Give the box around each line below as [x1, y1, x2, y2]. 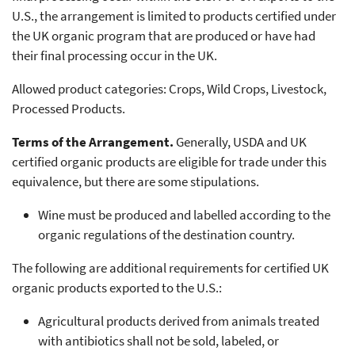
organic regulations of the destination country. [37, 225, 295, 243]
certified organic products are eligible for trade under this [12, 152, 326, 170]
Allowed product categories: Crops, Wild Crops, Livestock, [12, 79, 326, 97]
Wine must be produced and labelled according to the [37, 205, 330, 223]
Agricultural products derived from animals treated [37, 311, 319, 330]
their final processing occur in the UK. [12, 46, 217, 64]
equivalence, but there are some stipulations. [12, 172, 259, 190]
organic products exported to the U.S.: [12, 278, 222, 296]
